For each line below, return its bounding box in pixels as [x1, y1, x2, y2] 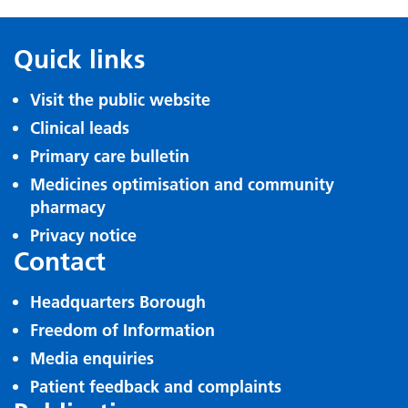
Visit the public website [30, 89, 210, 110]
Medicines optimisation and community [30, 174, 334, 195]
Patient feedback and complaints [30, 376, 281, 397]
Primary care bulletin [30, 146, 189, 167]
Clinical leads [30, 117, 129, 138]
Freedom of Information [30, 320, 215, 341]
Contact [14, 246, 106, 277]
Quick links [14, 44, 145, 75]
